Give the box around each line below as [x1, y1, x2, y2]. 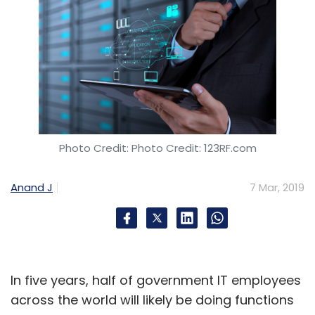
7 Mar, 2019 [250, 179, 304, 195]
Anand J [11, 179, 53, 195]
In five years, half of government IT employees [11, 271, 301, 289]
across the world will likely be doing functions [11, 290, 294, 309]
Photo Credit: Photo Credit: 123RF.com [58, 140, 257, 155]
